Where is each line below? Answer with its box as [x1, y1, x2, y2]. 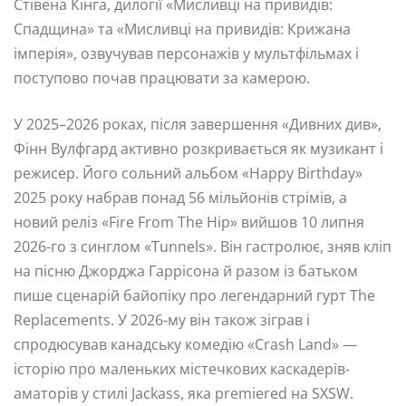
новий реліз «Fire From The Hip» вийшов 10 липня [14, 212, 364, 233]
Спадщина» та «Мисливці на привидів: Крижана [14, 19, 351, 40]
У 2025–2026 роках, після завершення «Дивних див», [14, 114, 382, 135]
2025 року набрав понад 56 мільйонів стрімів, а [14, 188, 347, 208]
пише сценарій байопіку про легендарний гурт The [14, 285, 375, 306]
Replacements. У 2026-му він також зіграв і [14, 310, 310, 331]
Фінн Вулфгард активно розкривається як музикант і [14, 139, 383, 159]
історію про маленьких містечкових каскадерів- [14, 359, 350, 380]
